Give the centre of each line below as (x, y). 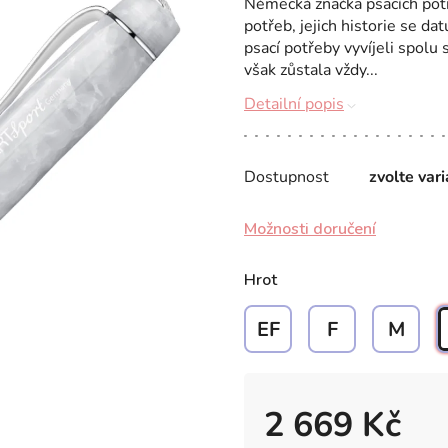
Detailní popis (294, 104)
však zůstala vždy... (311, 70)
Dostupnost (286, 177)
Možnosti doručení (310, 229)
